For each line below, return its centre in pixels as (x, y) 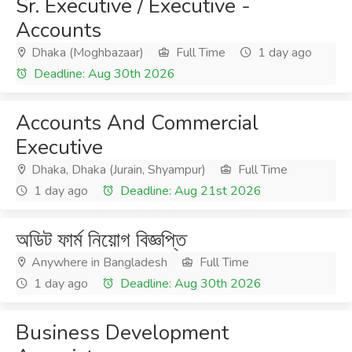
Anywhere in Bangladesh (98, 262)
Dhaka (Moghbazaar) (86, 53)
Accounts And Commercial (137, 123)
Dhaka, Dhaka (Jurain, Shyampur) (117, 170)
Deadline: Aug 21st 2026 (189, 191)
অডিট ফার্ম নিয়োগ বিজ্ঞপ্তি (101, 240)
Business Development (122, 333)
